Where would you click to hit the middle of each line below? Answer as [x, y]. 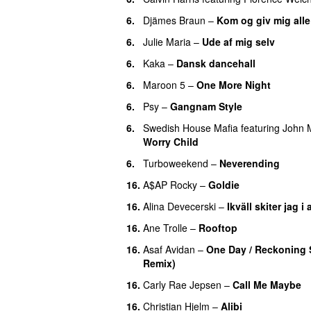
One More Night [234, 84]
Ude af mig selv [238, 41]
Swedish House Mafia [191, 127]
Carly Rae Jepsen [182, 284]
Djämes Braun [174, 20]
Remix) [159, 263]
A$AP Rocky [170, 184]
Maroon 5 [164, 84]
